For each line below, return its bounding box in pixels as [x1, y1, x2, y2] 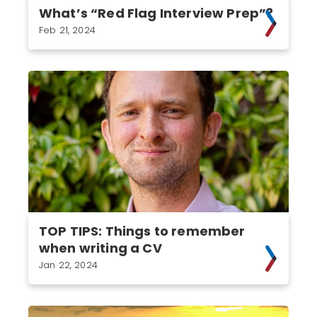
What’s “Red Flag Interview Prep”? [39, 4, 274, 22]
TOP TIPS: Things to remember [39, 222, 246, 240]
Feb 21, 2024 [39, 23, 96, 37]
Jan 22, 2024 [39, 258, 98, 272]
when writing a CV [39, 239, 162, 257]
